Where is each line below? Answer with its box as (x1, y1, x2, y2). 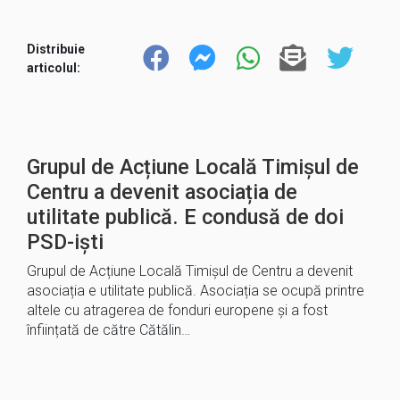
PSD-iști (27, 229, 104, 254)
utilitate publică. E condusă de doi (27, 204, 344, 229)
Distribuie (27, 41, 85, 56)
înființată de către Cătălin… (27, 321, 190, 338)
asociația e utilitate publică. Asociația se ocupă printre (27, 282, 364, 299)
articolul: (27, 60, 80, 75)
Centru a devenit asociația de (27, 179, 297, 204)
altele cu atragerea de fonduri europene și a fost (27, 302, 328, 319)
